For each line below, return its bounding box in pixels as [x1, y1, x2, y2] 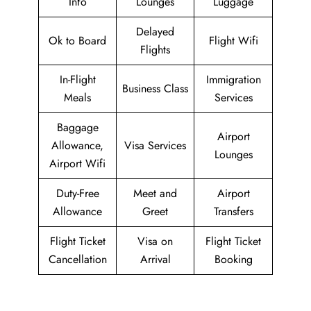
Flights [140, 42, 170, 58]
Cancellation [48, 251, 107, 267]
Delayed [136, 24, 174, 40]
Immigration [205, 72, 261, 87]
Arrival [140, 251, 171, 267]
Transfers [213, 203, 253, 219]
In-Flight [59, 72, 96, 87]
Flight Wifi [208, 33, 258, 49]
